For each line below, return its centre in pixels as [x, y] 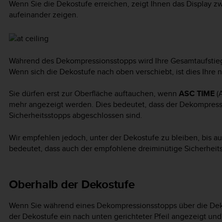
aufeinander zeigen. [44, 14]
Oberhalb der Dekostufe [72, 184]
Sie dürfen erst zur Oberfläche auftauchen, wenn [94, 94]
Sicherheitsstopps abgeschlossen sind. [76, 115]
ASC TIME [197, 94]
